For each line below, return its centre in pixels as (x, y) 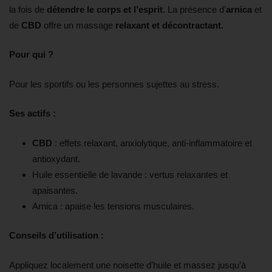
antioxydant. (56, 158)
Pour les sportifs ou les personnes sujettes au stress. (114, 84)
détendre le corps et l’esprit (105, 9)
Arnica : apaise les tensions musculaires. (113, 206)
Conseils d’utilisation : (56, 236)
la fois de (28, 9)
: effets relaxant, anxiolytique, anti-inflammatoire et (152, 143)
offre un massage (78, 25)
